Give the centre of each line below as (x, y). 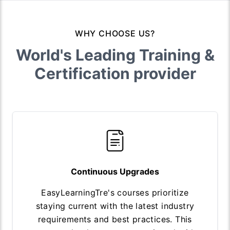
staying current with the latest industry (115, 206)
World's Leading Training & (115, 55)
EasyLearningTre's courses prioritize (115, 192)
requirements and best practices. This (115, 219)
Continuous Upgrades (115, 171)
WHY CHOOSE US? (115, 33)
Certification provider (115, 73)
